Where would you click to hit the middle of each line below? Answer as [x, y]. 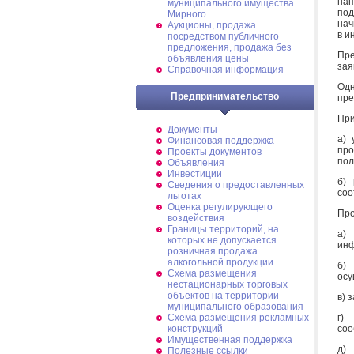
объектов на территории [223, 296]
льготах [185, 196]
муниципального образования [235, 307]
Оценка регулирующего [220, 207]
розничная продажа [213, 251]
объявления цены [208, 58]
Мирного [187, 14]
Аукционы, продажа [212, 25]
